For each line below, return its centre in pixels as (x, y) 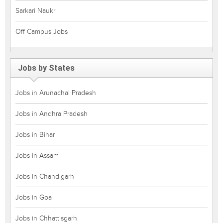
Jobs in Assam (37, 156)
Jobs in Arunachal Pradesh (56, 93)
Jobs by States (46, 68)
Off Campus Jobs (42, 32)
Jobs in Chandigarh (45, 176)
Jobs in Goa (34, 197)
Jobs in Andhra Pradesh (52, 114)
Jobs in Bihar (35, 135)
